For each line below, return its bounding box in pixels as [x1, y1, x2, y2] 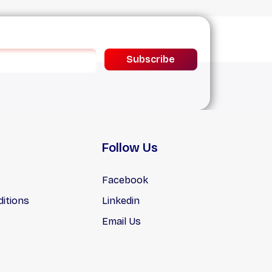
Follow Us [101, 140, 158, 155]
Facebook [101, 174, 148, 186]
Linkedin [101, 194, 140, 206]
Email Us [101, 215, 141, 227]
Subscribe [126, 53, 175, 65]
